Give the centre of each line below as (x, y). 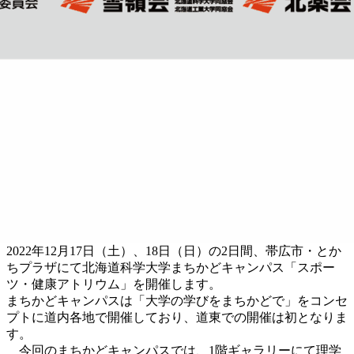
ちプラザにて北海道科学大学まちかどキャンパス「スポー (171, 267)
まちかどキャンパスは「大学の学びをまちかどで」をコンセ (177, 300)
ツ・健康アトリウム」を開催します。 (114, 284)
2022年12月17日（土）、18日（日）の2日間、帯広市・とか (174, 250)
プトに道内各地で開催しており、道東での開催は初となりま (177, 317)
